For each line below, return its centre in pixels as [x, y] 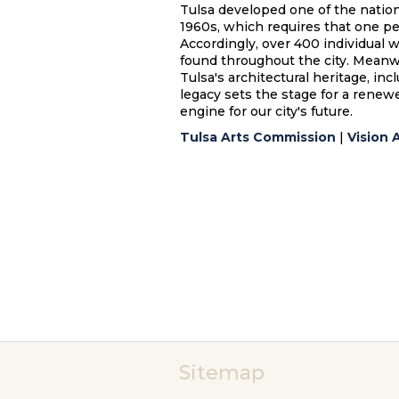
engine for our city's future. [268, 111]
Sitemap [222, 372]
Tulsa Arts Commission [258, 137]
